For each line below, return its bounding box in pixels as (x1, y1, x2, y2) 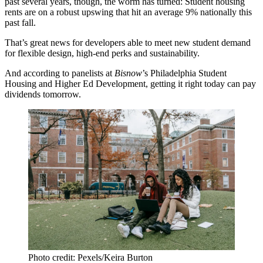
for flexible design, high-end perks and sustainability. (5, 48, 200, 58)
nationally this (198, 7, 252, 17)
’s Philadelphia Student (142, 68, 227, 78)
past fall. (5, 18, 36, 28)
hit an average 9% (131, 7, 198, 17)
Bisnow (114, 68, 142, 78)
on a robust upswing (38, 7, 113, 17)
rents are (5, 7, 38, 17)
